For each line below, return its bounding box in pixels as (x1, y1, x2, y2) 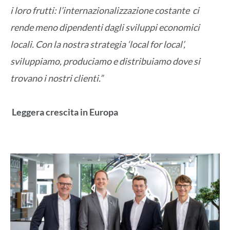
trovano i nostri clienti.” (10, 72, 103, 84)
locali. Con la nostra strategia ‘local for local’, (10, 38, 185, 50)
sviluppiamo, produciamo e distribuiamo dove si (10, 55, 200, 67)
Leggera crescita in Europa (12, 106, 118, 118)
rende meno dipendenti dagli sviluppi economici (10, 21, 200, 33)
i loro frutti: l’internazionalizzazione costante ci (10, 4, 199, 16)
